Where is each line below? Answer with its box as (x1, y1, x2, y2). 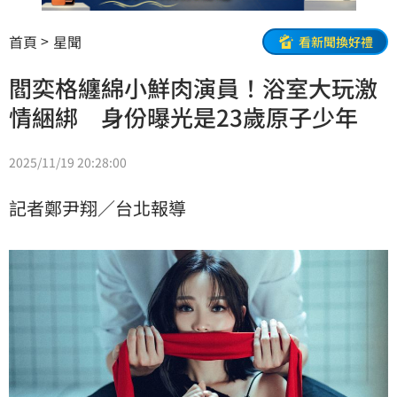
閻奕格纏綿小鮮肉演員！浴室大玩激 (9, 71, 378, 105)
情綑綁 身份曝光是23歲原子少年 (9, 100, 358, 134)
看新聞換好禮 (299, 32, 373, 51)
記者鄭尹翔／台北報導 (9, 195, 186, 222)
